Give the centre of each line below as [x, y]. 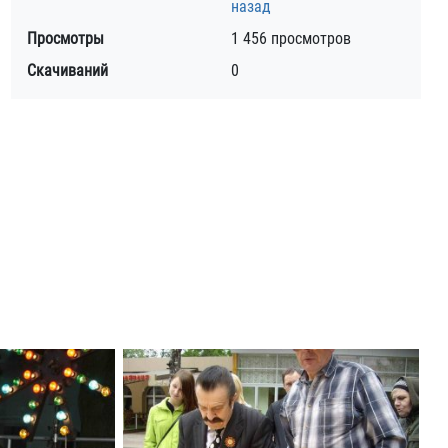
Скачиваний [67, 70]
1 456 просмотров [291, 38]
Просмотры [65, 38]
